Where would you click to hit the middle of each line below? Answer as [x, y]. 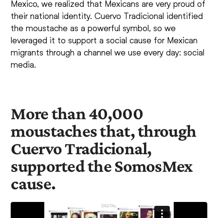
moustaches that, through [104, 131]
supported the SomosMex [102, 166]
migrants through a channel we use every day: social [108, 52]
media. [24, 64]
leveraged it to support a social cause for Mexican [104, 40]
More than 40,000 [77, 114]
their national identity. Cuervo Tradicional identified [107, 16]
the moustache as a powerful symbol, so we [93, 28]
